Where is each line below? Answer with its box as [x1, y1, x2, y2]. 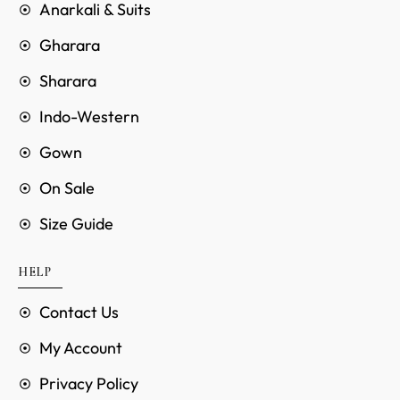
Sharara [39, 71, 96, 92]
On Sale [39, 178, 95, 199]
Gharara [39, 35, 100, 56]
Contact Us [39, 302, 119, 323]
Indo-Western [39, 106, 139, 128]
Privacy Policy [39, 373, 138, 395]
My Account [39, 337, 122, 359]
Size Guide [39, 213, 113, 235]
